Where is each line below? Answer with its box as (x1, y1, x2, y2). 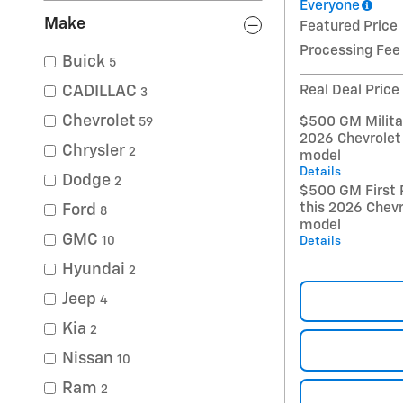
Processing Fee (300, 43, 400, 58)
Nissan (62, 351, 113, 367)
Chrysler (62, 143, 125, 159)
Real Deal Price (300, 83, 399, 97)
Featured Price (300, 19, 398, 33)
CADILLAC (62, 84, 137, 100)
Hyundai (62, 262, 125, 278)
